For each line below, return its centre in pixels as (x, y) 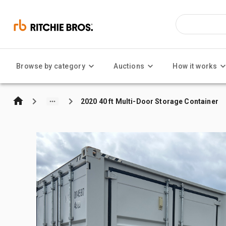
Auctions (129, 66)
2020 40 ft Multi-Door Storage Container (150, 101)
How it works (195, 66)
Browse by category (51, 66)
